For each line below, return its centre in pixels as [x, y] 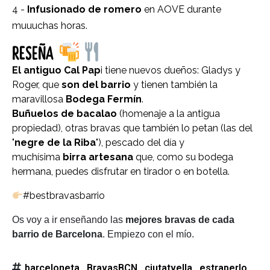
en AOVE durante [181, 9]
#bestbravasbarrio [64, 196]
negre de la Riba [55, 143]
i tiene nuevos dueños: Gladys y [171, 71]
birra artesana [98, 157]
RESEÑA [35, 54]
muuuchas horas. [50, 25]
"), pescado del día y [140, 143]
